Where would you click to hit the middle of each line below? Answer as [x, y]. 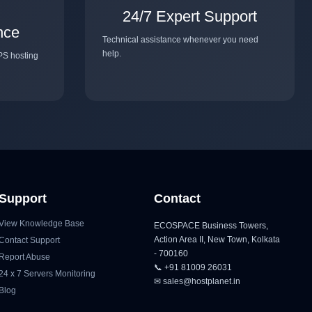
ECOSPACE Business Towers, [211, 225]
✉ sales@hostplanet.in [197, 281]
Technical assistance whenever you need [180, 39]
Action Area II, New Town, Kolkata [217, 239]
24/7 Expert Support [190, 16]
